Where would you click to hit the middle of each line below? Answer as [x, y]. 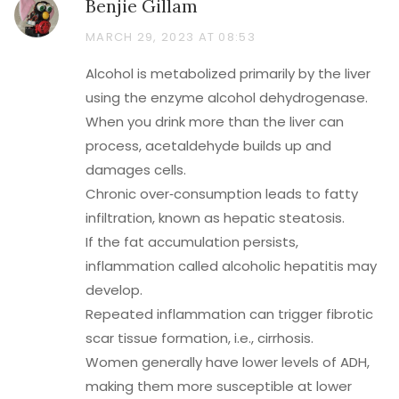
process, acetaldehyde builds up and [208, 146]
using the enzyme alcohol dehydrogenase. [227, 98]
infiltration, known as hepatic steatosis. [215, 218]
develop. [114, 290]
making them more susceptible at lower [219, 386]
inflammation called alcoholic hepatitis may [231, 266]
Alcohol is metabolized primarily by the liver [228, 73]
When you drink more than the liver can [215, 122]
